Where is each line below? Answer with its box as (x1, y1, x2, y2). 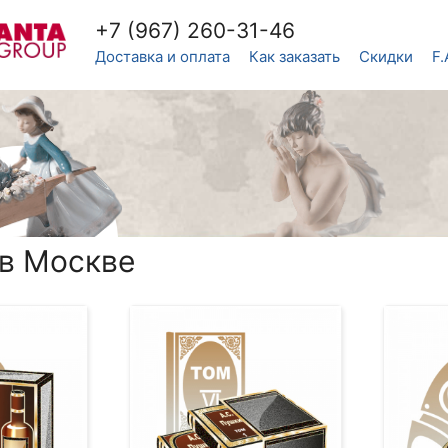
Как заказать (249, 47, 340, 66)
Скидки (359, 47, 413, 66)
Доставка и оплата (95, 47, 230, 66)
